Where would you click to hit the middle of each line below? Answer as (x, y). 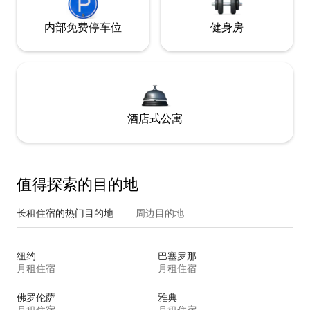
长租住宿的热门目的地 (65, 213)
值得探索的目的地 (77, 184)
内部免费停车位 (83, 27)
